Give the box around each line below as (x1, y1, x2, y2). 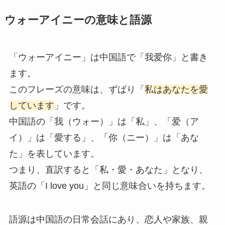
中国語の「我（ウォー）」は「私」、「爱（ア (9, 116, 199, 127)
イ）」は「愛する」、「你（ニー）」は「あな (9, 132, 199, 143)
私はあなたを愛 (144, 84, 208, 94)
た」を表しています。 (9, 148, 99, 159)
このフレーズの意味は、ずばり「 (9, 84, 145, 94)
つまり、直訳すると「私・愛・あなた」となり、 (9, 164, 208, 175)
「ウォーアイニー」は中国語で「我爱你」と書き (9, 52, 208, 62)
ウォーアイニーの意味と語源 (4, 14, 152, 26)
